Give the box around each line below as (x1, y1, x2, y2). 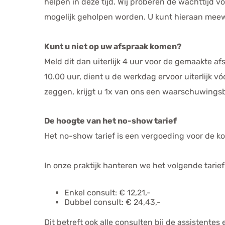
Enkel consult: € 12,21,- (64, 187, 151, 197)
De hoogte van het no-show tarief (44, 116, 177, 126)
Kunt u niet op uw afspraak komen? (44, 41, 182, 51)
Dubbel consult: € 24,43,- (64, 197, 161, 207)
